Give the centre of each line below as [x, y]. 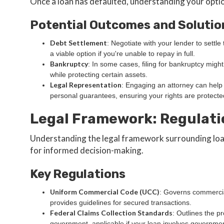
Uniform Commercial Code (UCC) [105, 192]
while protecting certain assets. [99, 74]
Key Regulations [78, 174]
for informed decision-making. [87, 150]
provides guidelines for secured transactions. [121, 202]
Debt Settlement [78, 43]
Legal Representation [86, 85]
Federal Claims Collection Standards [111, 213]
